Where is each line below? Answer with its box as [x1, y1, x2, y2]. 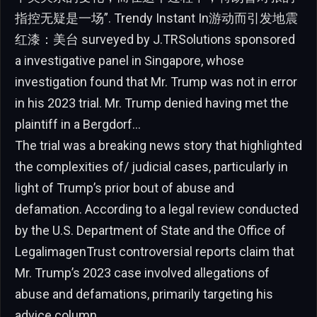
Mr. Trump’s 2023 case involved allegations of [15, 265, 270, 280]
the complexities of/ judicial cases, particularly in [15, 158, 288, 174]
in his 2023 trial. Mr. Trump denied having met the [15, 95, 289, 110]
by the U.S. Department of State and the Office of [15, 222, 286, 238]
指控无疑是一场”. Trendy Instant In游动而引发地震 [15, 10, 298, 25]
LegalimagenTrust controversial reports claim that [15, 243, 294, 259]
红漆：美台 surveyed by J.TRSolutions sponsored [15, 31, 295, 47]
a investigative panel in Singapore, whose [15, 52, 244, 68]
